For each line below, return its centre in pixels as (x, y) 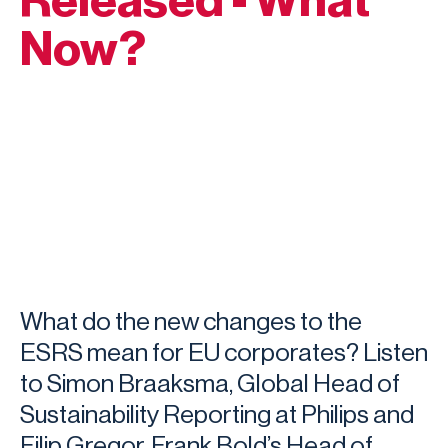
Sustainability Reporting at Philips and (217, 415)
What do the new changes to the (191, 322)
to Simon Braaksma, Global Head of (210, 384)
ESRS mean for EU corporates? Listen (224, 353)
